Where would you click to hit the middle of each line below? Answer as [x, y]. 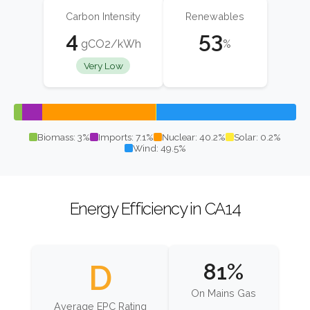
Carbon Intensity [103, 16]
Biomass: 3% [64, 137]
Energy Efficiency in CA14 [155, 209]
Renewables [215, 16]
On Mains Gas [224, 293]
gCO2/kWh [109, 44]
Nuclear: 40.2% [194, 137]
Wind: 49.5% [159, 148]
